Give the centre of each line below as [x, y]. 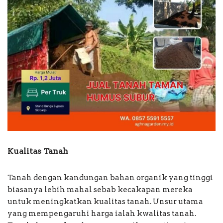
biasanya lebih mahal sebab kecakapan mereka [100, 190]
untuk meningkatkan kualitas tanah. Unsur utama [105, 202]
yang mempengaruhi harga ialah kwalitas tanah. [102, 214]
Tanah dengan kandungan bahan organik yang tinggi [110, 178]
